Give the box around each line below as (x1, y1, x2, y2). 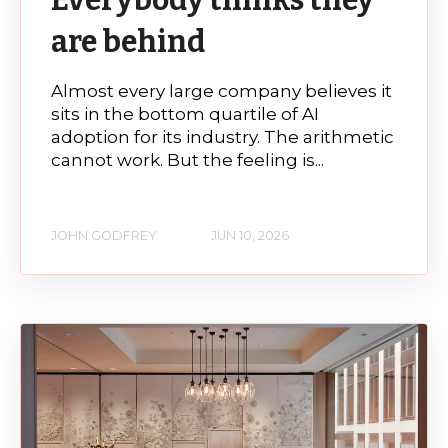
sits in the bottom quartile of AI (51, 103, 319, 124)
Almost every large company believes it (51, 80, 392, 101)
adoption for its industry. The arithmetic (51, 126, 394, 147)
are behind (51, 23, 205, 60)
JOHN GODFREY (51, 228, 157, 244)
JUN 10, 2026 (211, 228, 289, 244)
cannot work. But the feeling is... (51, 149, 324, 170)
